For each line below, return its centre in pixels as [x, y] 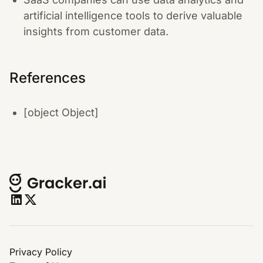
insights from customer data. [96, 31]
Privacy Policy [41, 252]
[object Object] [61, 112]
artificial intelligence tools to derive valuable [133, 16]
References [48, 78]
